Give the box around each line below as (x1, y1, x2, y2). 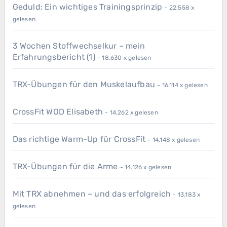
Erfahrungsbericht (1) (12, 52, 95, 62)
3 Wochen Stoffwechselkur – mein (12, 41, 145, 51)
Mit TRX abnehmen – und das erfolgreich (12, 189, 171, 199)
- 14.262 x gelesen (105, 109, 158, 117)
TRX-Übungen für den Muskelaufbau (12, 80, 155, 90)
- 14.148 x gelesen (147, 136, 200, 144)
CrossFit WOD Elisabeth (12, 107, 103, 117)
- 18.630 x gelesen (97, 54, 152, 62)
